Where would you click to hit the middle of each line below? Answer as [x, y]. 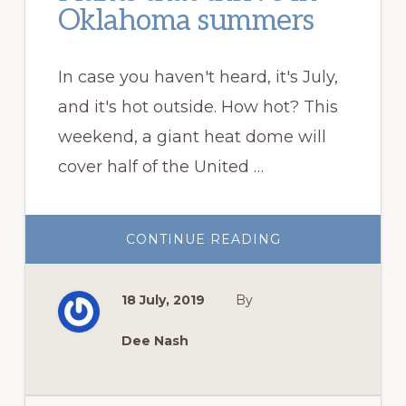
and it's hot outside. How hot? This [198, 106]
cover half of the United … [160, 166]
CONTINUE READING [203, 239]
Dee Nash [155, 340]
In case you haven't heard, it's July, [198, 77]
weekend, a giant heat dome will [192, 136]
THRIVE [308, 276]
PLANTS [309, 251]
